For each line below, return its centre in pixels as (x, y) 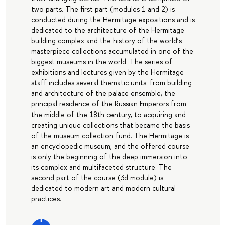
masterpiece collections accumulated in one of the (112, 51)
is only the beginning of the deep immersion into (109, 157)
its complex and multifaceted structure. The (101, 167)
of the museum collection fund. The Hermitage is (110, 136)
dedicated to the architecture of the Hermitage (107, 30)
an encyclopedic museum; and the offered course (110, 146)
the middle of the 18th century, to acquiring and (108, 115)
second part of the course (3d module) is (97, 178)
